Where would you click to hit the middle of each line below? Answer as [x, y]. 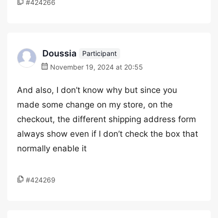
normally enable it [52, 148]
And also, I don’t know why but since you [97, 90]
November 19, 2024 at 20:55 [96, 67]
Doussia [59, 53]
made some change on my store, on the [95, 105]
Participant [100, 53]
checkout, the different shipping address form [107, 119]
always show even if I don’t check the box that [108, 134]
